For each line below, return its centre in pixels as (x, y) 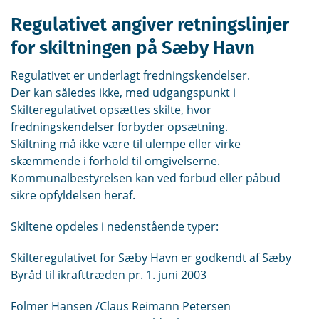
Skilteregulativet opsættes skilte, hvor (111, 109)
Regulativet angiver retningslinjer (150, 24)
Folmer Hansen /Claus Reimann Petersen (121, 306)
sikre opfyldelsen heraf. (73, 195)
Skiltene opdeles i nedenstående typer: (115, 226)
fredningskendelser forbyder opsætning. (119, 126)
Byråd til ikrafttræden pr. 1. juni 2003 (109, 274)
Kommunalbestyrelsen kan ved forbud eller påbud (146, 178)
